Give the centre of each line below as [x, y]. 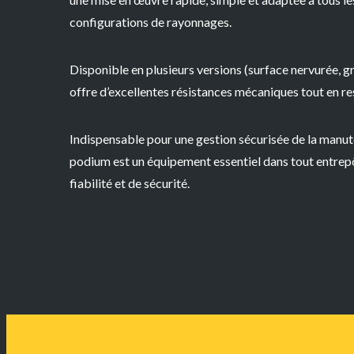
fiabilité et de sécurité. [130, 183]
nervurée [314, 70]
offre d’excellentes [121, 92]
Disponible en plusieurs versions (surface [180, 70]
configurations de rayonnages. [151, 22]
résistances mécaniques [235, 92]
